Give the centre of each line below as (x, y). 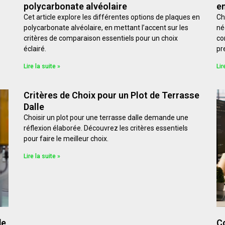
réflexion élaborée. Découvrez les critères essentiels (106, 128)
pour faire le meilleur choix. (66, 139)
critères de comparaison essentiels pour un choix (101, 38)
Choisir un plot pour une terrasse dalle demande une (106, 118)
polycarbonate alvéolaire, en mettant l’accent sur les (106, 28)
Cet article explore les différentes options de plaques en (112, 17)
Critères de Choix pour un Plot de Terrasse (112, 95)
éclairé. (35, 49)
